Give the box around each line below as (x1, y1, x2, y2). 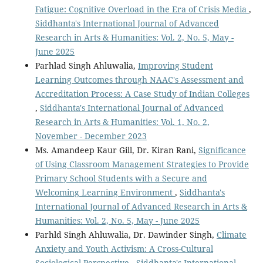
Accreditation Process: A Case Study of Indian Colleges (35, 87, 249, 99)
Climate (216, 228, 247, 240)
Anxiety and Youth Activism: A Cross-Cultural (35, 242, 213, 254)
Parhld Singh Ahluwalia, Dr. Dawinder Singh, (35, 228, 217, 240)
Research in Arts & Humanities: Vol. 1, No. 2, (35, 116, 210, 127)
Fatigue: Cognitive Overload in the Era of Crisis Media (35, 3, 249, 15)
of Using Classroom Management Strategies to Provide (35, 158, 249, 170)
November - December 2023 (35, 130, 147, 141)
